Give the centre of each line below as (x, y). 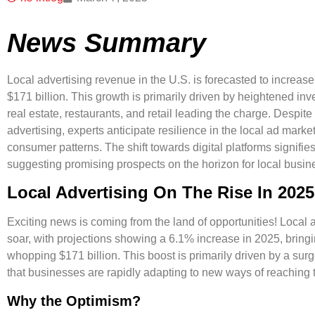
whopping (33, 256)
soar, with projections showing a (88, 239)
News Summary (107, 43)
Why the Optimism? (74, 301)
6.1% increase (204, 239)
